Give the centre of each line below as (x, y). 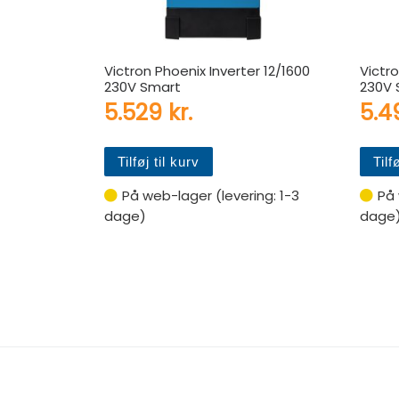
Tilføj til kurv (159, 161)
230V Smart (142, 87)
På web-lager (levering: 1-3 (211, 196)
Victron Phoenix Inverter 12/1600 (207, 71)
